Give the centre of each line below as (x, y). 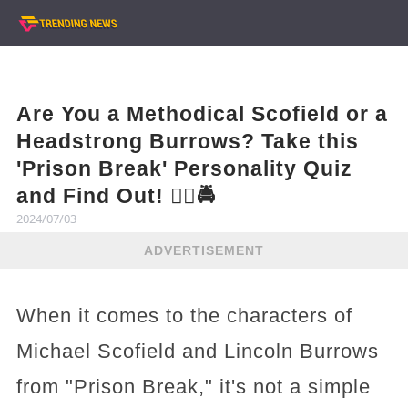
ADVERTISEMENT (204, 250)
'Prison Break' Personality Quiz (184, 168)
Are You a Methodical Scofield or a (202, 114)
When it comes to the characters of (184, 316)
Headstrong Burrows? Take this (187, 141)
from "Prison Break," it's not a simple (193, 387)
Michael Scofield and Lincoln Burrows (197, 351)
